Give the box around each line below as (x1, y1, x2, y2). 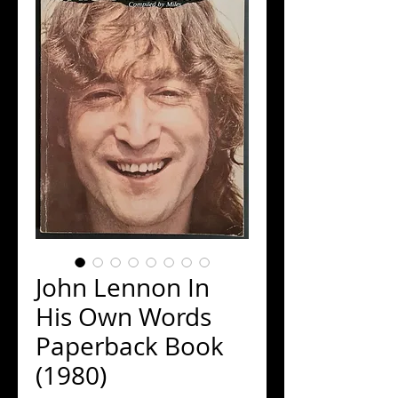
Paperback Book (36, 330, 224, 362)
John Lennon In (36, 271, 210, 304)
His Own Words (36, 300, 211, 333)
